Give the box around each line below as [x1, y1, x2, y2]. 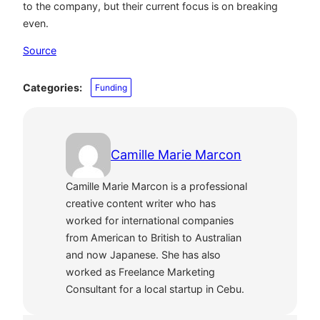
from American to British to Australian [66, 231, 241, 244]
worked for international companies [66, 214, 234, 226]
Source [23, 44, 56, 56]
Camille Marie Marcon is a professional [66, 179, 247, 192]
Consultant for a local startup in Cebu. [66, 282, 244, 295]
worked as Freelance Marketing [66, 265, 215, 278]
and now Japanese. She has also [66, 248, 221, 261]
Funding [95, 82, 128, 94]
